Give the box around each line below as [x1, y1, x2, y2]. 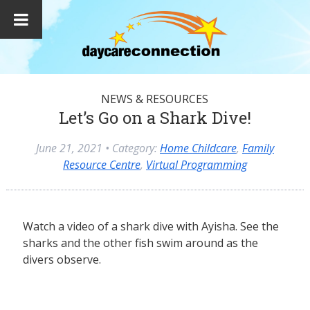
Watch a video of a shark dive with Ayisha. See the [22, 219, 279, 235]
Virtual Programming [145, 157, 247, 173]
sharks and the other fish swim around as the [22, 235, 258, 251]
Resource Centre [62, 157, 140, 173]
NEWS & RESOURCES [101, 91, 209, 107]
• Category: [102, 140, 160, 156]
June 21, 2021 [35, 140, 102, 156]
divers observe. [22, 252, 101, 268]
